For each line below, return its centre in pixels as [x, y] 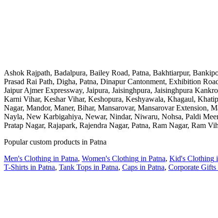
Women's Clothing [110, 158]
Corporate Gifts [192, 167]
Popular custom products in [47, 142]
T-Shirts [16, 167]
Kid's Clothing [192, 158]
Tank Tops [75, 167]
